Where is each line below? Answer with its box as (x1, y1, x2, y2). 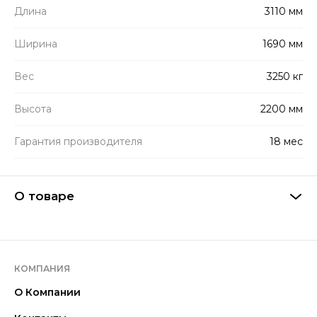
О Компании (14, 286, 81, 299)
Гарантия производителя (14, 134, 142, 148)
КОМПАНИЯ (14, 263, 70, 274)
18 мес (270, 134, 303, 148)
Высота (14, 102, 52, 115)
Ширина (14, 37, 57, 50)
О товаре (14, 188, 74, 203)
